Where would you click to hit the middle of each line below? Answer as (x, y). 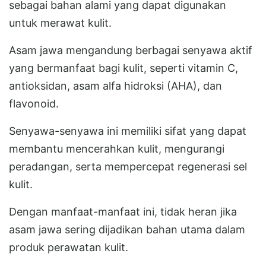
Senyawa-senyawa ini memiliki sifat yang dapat (128, 131)
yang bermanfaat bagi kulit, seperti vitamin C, (123, 68)
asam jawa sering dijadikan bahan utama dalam (127, 229)
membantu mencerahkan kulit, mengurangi (117, 148)
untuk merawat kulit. (60, 23)
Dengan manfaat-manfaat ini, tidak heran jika (123, 211)
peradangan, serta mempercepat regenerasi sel (128, 166)
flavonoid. (34, 103)
